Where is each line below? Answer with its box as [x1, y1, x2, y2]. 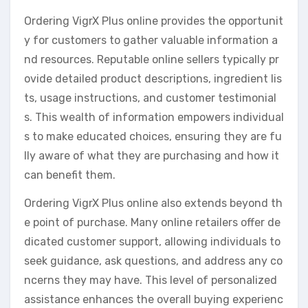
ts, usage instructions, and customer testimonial [24, 91, 276, 105]
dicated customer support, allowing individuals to [24, 235, 280, 249]
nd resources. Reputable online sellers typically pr [24, 53, 279, 67]
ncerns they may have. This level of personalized [24, 274, 277, 287]
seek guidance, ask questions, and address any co [24, 254, 283, 268]
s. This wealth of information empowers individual [24, 111, 284, 124]
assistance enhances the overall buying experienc [24, 293, 283, 307]
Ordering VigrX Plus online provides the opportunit [24, 14, 283, 28]
